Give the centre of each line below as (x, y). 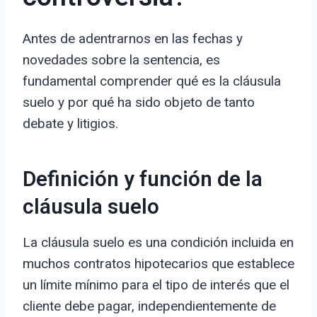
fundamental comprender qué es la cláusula (152, 81)
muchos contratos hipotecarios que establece (158, 264)
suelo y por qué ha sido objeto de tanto (139, 103)
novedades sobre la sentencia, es (121, 60)
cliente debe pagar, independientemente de (149, 306)
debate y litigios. (70, 124)
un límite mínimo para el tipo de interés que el (156, 285)
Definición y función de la (143, 180)
